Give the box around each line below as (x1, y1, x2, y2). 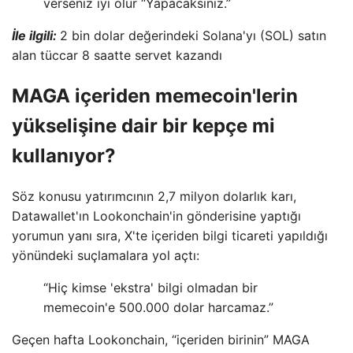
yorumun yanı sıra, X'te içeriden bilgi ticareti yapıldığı (12, 227, 328, 243)
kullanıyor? (12, 143, 116, 167)
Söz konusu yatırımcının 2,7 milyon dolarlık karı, (12, 188, 296, 204)
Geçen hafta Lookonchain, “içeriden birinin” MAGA (12, 331, 310, 347)
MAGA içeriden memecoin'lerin (12, 84, 298, 107)
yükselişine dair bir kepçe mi (12, 113, 275, 137)
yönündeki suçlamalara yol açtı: (12, 247, 199, 263)
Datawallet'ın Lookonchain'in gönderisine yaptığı (12, 207, 301, 224)
